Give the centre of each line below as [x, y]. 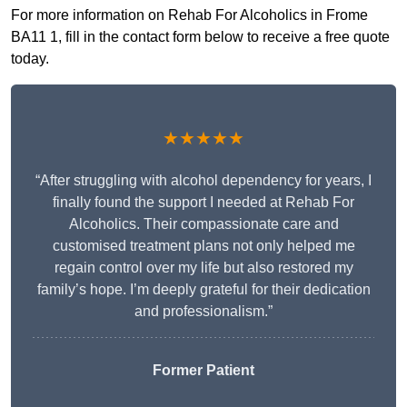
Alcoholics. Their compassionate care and [203, 224]
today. [30, 59]
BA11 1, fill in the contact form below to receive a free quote [200, 37]
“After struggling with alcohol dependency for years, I [203, 181]
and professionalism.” [203, 312]
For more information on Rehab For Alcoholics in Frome [189, 15]
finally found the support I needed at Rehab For [203, 203]
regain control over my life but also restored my [203, 268]
